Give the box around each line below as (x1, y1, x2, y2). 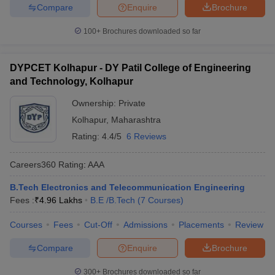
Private (118, 98, 145, 108)
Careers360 (10, 159, 56, 169)
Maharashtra (111, 115, 161, 125)
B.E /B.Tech (90, 195, 135, 205)
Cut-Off (84, 220, 112, 230)
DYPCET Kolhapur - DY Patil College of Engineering (10, 63, 251, 73)
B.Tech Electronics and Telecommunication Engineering (10, 182, 245, 192)
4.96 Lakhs (39, 195, 82, 205)
